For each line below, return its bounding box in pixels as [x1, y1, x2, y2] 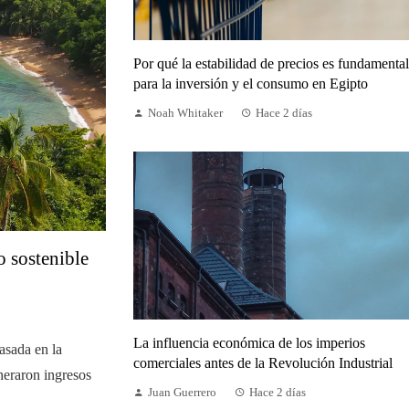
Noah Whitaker [148, 106, 223, 120]
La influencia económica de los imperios [133, 335, 365, 351]
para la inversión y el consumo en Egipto [133, 75, 368, 91]
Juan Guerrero [148, 386, 216, 400]
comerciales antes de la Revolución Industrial [133, 355, 393, 372]
